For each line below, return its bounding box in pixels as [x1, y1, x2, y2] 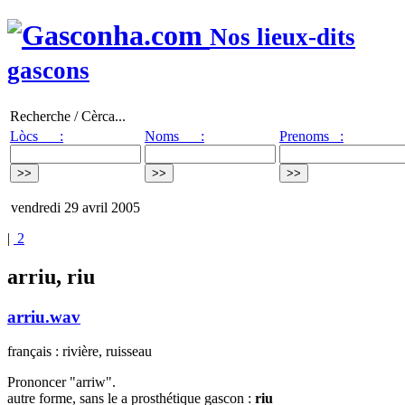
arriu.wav [7, 306, 80, 326]
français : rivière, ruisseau [7, 344, 152, 360]
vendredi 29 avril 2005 [7, 199, 140, 215]
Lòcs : [10, 127, 63, 144]
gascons [7, 57, 89, 85]
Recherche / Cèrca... [10, 108, 126, 124]
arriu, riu [7, 264, 95, 288]
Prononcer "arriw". [7, 374, 116, 391]
